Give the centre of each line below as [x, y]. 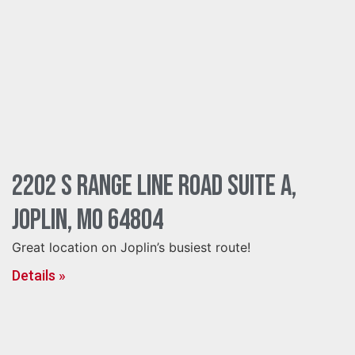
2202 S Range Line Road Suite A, [154, 187]
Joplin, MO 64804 [88, 221]
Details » [39, 275]
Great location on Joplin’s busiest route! [131, 247]
